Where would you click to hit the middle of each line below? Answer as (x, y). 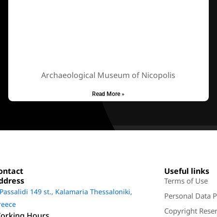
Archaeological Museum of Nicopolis (108, 75)
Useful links (187, 171)
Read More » (108, 94)
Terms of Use (186, 181)
